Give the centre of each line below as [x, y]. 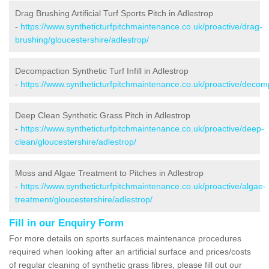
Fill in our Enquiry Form [66, 223]
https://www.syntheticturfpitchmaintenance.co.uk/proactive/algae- [143, 186]
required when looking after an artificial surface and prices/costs [130, 251]
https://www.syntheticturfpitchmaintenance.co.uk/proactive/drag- [141, 26]
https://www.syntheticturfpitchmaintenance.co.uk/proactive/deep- [142, 128]
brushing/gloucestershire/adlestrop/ [82, 39]
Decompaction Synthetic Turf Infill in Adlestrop [102, 71]
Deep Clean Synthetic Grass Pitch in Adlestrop [103, 115]
